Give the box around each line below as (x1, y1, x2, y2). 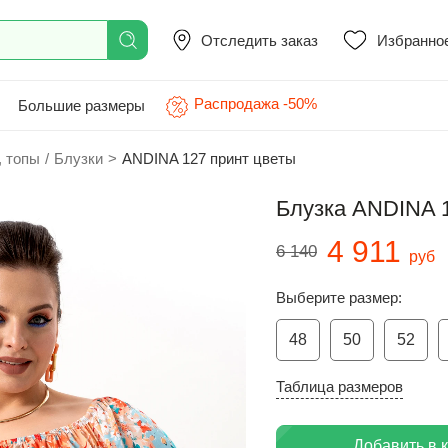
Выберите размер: (276, 289, 402, 306)
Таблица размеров (276, 378, 403, 395)
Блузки (54, 150, 103, 167)
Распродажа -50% (194, 95, 317, 112)
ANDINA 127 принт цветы (122, 150, 296, 167)
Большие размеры (18, 96, 145, 114)
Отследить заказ (201, 31, 318, 49)
